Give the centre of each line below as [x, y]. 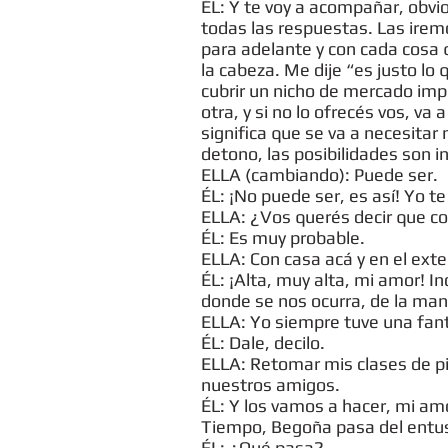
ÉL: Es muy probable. [283, 237]
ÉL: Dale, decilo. [263, 342]
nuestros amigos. [270, 384]
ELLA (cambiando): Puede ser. [319, 174]
